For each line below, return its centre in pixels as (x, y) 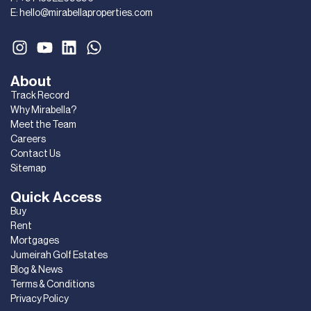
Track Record (40, 95)
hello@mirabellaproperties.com (86, 14)
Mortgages (35, 241)
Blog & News (36, 270)
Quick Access (56, 197)
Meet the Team (43, 125)
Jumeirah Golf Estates (59, 255)
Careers (28, 139)
